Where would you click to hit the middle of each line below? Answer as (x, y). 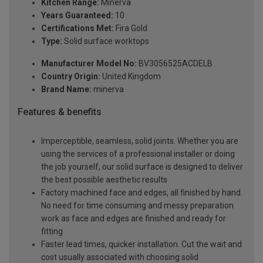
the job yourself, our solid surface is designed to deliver (142, 167)
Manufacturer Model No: (89, 63)
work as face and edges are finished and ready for (134, 219)
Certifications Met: (77, 28)
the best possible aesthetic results (104, 180)
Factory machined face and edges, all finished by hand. (142, 193)
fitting (52, 232)
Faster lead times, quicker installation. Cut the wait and (141, 245)
